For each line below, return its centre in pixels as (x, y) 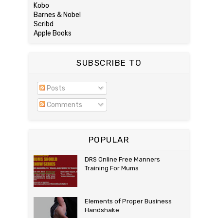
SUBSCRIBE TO (109, 63)
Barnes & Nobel (57, 15)
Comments (64, 105)
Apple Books (53, 33)
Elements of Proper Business (128, 201)
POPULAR (109, 140)
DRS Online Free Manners (122, 159)
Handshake (102, 210)
